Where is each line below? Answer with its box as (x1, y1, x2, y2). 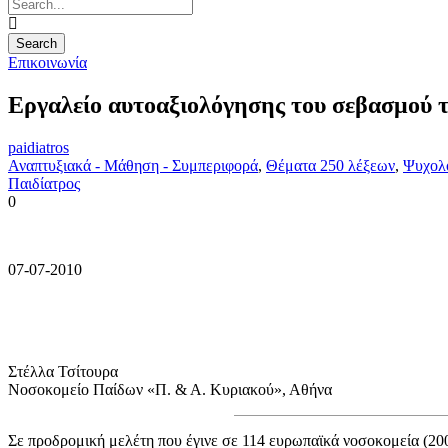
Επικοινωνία (8, 54, 87, 71)
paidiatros (8, 138, 69, 156)
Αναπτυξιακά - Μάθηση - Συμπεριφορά (8, 156, 258, 174)
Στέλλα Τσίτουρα (8, 362, 118, 380)
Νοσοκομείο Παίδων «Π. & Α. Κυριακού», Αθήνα (8, 380, 332, 398)
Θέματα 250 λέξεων (266, 156, 395, 174)
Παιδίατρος (8, 174, 80, 192)
